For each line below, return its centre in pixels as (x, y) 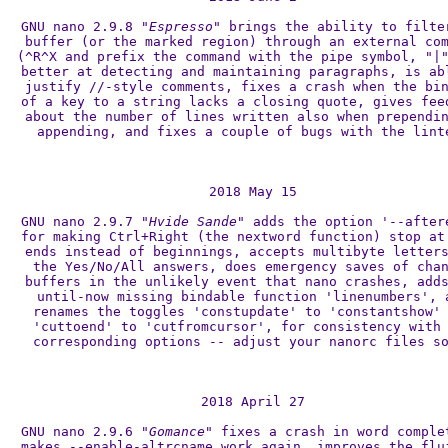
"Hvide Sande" (193, 221)
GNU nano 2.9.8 (81, 26)
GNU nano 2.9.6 (81, 431)
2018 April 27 (253, 401)
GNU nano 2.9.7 (81, 221)
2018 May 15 (253, 191)
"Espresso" (181, 26)
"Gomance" (177, 431)
